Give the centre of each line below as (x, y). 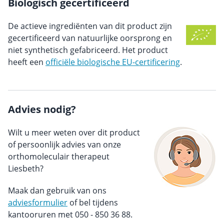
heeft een (27, 62)
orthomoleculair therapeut (59, 156)
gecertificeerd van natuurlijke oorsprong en (90, 38)
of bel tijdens (93, 202)
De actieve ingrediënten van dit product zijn (90, 26)
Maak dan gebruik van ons (57, 190)
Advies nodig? (42, 109)
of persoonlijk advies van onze (64, 144)
